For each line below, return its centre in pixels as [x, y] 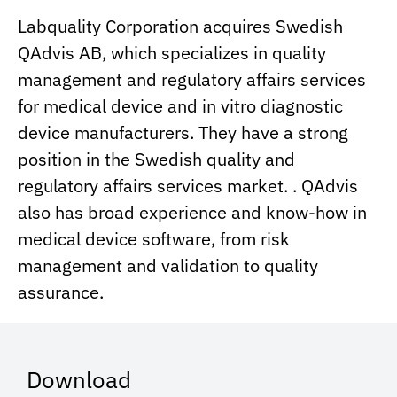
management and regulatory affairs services [192, 80]
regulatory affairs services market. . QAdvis [188, 186]
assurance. [61, 292]
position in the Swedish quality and [156, 160]
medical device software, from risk [154, 239]
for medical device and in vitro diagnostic [180, 106]
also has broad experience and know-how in [192, 213]
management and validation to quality [168, 266]
